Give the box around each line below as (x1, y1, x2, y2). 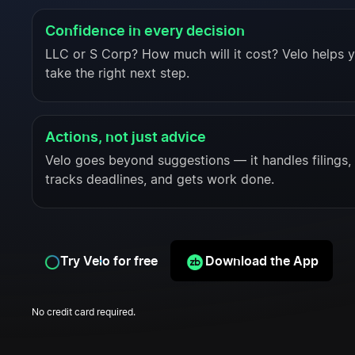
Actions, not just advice (45, 128, 206, 146)
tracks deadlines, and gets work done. (45, 174, 274, 187)
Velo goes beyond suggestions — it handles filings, (45, 155, 351, 168)
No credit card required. (32, 307, 136, 318)
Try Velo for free (60, 253, 158, 269)
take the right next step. (45, 67, 189, 81)
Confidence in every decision (45, 22, 245, 40)
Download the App (205, 253, 319, 269)
